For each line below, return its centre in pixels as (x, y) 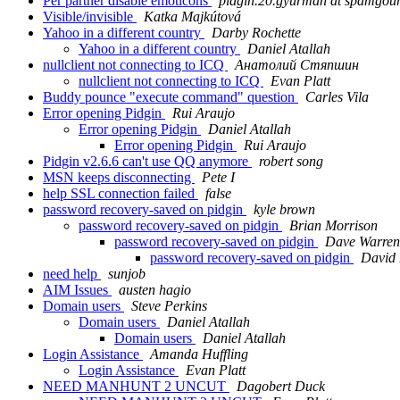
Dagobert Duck (281, 387)
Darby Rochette (256, 33)
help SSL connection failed (121, 194)
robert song (291, 162)
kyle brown (284, 210)
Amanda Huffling (199, 354)
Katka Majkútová (192, 17)
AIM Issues (77, 290)
